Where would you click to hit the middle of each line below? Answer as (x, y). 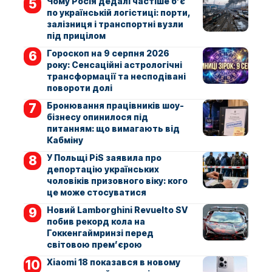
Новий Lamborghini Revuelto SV (117, 210)
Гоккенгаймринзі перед (100, 233)
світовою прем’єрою (94, 245)
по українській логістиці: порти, (118, 13)
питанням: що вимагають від (113, 129)
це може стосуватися (96, 192)
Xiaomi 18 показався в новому (113, 262)
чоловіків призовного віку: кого (117, 181)
